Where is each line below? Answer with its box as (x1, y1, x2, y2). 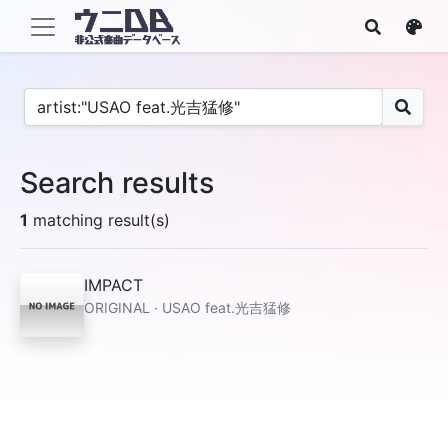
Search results (20, 165, 214, 200)
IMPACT (84, 275, 143, 295)
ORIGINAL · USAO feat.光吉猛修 (84, 299, 291, 316)
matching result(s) (28, 210, 170, 230)
